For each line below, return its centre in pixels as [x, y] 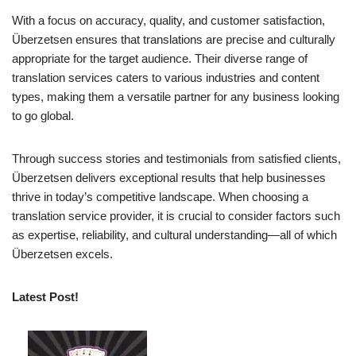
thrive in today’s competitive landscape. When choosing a [160, 196]
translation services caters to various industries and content [166, 77]
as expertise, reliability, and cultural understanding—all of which [174, 234]
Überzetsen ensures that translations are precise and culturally [174, 39]
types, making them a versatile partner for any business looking [176, 96]
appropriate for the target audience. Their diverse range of [160, 58]
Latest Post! [45, 296]
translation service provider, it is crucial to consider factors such [176, 215]
